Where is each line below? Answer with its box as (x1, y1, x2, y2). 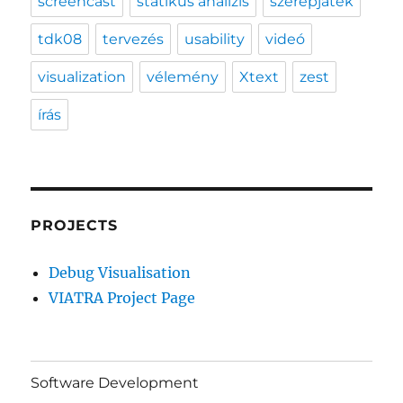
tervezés (103, 30, 165, 48)
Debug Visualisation (49, 263, 192, 282)
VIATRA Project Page (49, 288, 196, 307)
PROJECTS (31, 216, 118, 234)
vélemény (147, 67, 219, 85)
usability (184, 30, 246, 48)
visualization (38, 67, 127, 85)
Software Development (31, 374, 200, 392)
